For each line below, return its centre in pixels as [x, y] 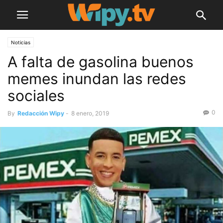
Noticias [21, 42]
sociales [36, 96]
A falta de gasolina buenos [101, 62]
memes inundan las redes [97, 79]
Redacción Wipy [41, 113]
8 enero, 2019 [90, 113]
